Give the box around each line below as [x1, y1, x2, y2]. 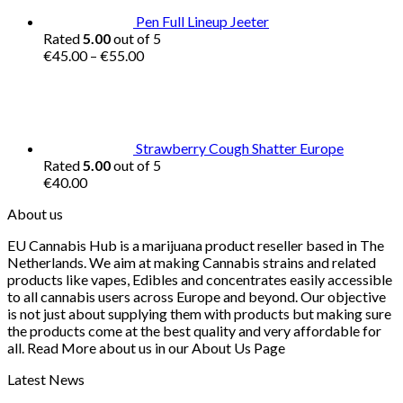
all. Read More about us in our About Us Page [7, 338, 285, 356]
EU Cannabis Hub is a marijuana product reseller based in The [7, 236, 384, 254]
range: [143, 62, 182, 80]
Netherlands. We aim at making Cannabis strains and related [7, 253, 376, 271]
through [143, 96, 192, 114]
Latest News [7, 370, 85, 388]
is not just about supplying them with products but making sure [7, 304, 391, 322]
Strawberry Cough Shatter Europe [136, 139, 344, 157]
